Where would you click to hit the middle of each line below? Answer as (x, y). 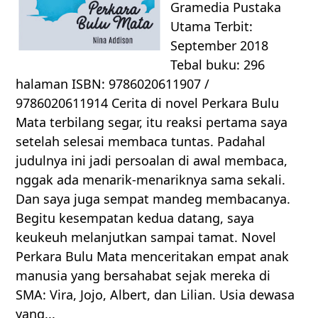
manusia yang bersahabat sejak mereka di (143, 276)
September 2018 (220, 46)
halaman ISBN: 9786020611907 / (113, 84)
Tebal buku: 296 (218, 65)
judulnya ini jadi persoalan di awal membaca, (152, 161)
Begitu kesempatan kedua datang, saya (135, 218)
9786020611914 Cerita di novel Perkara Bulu (148, 103)
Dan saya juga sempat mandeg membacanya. (153, 199)
